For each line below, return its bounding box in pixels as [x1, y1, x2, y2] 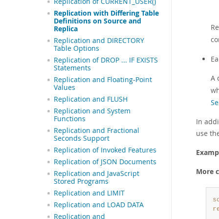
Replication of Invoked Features [54, 146, 156, 155]
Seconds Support [54, 134, 109, 143]
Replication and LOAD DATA [54, 200, 144, 210]
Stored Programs [54, 177, 109, 186]
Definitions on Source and [54, 17, 141, 26]
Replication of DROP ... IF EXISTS [54, 56, 158, 65]
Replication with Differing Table [54, 9, 159, 18]
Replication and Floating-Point [54, 75, 152, 85]
